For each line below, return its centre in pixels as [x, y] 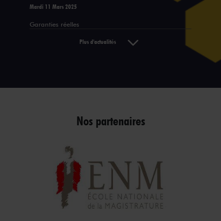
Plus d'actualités [102, 41]
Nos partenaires [110, 121]
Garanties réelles [55, 24]
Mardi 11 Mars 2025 [53, 6]
